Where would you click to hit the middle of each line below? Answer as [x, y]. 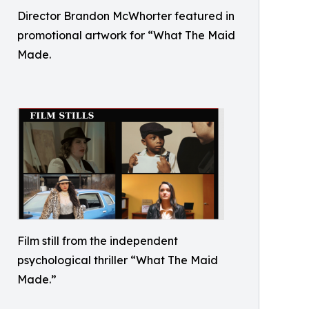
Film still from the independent [98, 241]
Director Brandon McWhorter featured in [126, 16]
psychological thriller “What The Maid [118, 260]
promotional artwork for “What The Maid [126, 36]
